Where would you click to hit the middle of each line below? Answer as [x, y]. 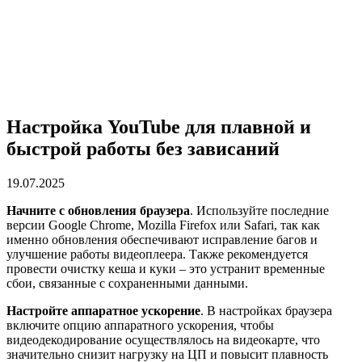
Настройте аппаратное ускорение [103, 310]
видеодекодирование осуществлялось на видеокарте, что [163, 339]
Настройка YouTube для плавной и [159, 126]
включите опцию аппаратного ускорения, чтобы [140, 325]
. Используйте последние [259, 210]
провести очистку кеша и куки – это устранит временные [166, 268]
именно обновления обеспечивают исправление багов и [162, 239]
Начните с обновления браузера [98, 210]
